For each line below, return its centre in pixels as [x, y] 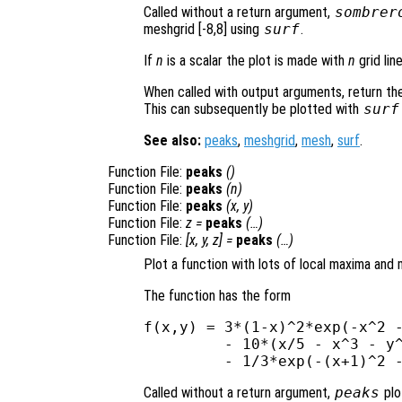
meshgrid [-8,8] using [203, 29]
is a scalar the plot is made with [256, 60]
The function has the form [217, 295]
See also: [172, 140]
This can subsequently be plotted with [253, 109]
